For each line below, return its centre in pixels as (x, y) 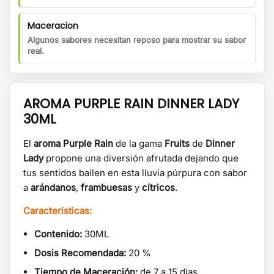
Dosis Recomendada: (80, 253)
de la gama (139, 144)
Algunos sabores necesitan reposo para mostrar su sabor (137, 40)
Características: (57, 211)
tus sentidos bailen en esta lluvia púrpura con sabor (135, 173)
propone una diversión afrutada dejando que (141, 158)
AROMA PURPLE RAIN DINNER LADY (131, 104)
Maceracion (53, 26)
